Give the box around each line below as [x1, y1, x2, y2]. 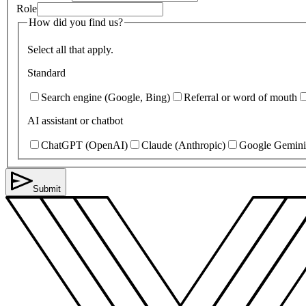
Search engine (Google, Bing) [41, 91, 170, 103]
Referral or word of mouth [184, 91, 297, 103]
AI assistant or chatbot [27, 114, 123, 126]
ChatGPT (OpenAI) [41, 139, 128, 151]
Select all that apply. [27, 43, 113, 55]
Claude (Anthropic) [141, 139, 225, 151]
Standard [27, 66, 66, 79]
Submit [33, 183, 61, 194]
